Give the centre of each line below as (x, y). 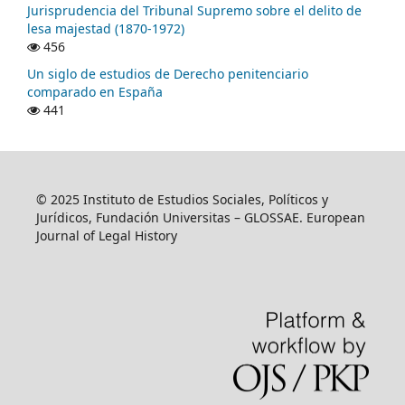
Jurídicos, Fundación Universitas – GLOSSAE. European (200, 217)
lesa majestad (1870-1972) (106, 28)
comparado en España (95, 91)
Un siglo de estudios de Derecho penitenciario (168, 73)
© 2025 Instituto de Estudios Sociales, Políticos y (182, 199)
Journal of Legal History (106, 235)
